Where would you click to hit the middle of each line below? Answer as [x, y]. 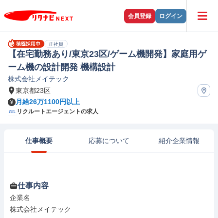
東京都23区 [33, 90]
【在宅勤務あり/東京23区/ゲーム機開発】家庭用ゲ [107, 54]
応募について [109, 141]
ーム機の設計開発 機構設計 [62, 67]
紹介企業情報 [179, 141]
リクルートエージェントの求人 [57, 111]
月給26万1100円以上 [48, 102]
